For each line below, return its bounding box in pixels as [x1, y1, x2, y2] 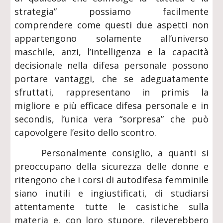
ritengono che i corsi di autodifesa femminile [14, 174, 209, 186]
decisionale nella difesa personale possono [14, 59, 209, 71]
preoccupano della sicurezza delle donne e [14, 160, 209, 172]
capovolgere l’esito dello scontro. [14, 126, 157, 138]
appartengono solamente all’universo [14, 32, 209, 44]
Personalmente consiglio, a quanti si [14, 147, 209, 159]
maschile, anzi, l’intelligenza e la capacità [14, 46, 209, 58]
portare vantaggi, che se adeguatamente [14, 73, 209, 85]
